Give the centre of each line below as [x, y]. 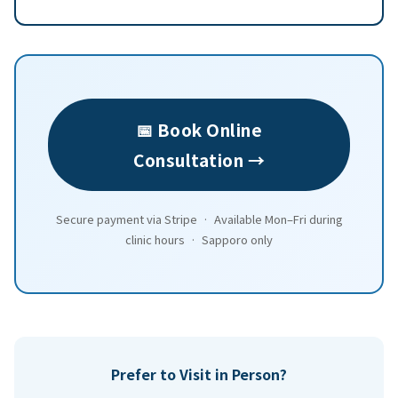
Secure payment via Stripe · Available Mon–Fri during [199, 219]
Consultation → [199, 159]
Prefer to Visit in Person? [199, 374]
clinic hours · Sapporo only [199, 239]
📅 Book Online [199, 129]
